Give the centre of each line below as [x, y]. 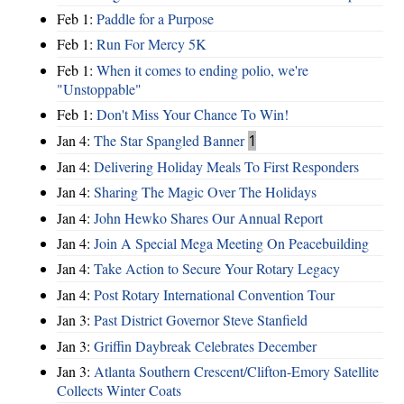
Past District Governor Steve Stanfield [201, 320]
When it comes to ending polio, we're [202, 69]
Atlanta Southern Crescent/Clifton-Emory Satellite [236, 371]
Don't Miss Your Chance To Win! [193, 115]
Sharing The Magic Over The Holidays [205, 192]
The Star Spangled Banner [169, 140]
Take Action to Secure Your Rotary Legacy [217, 269]
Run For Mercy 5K [151, 44]
